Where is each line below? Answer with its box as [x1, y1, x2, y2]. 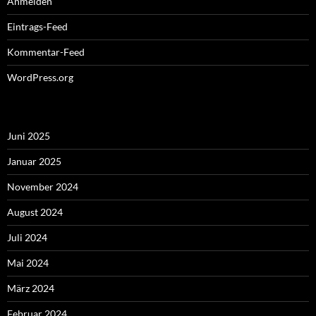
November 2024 [7, 180, 78, 193]
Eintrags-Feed [7, 20, 68, 32]
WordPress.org [7, 71, 73, 83]
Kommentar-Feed [7, 45, 85, 58]
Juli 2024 [7, 231, 47, 243]
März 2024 [7, 281, 54, 294]
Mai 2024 [7, 256, 49, 269]
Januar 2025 [7, 154, 61, 167]
